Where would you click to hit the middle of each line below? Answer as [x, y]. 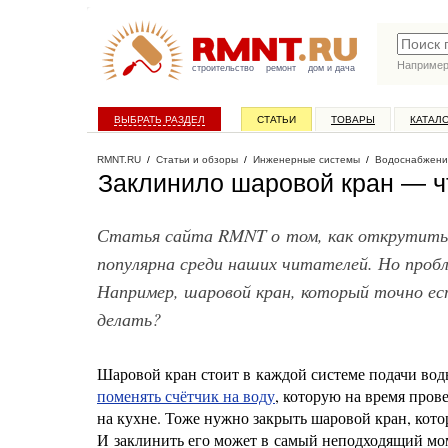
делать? [129, 318]
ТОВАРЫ [353, 119]
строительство [223, 68]
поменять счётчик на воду [186, 395]
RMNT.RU [119, 159]
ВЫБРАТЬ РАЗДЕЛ [159, 119]
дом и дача [331, 68]
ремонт [281, 68]
